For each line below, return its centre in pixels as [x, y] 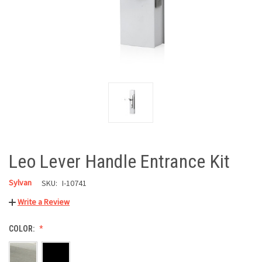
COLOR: [23, 229]
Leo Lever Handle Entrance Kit [120, 161]
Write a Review [44, 202]
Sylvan [20, 182]
